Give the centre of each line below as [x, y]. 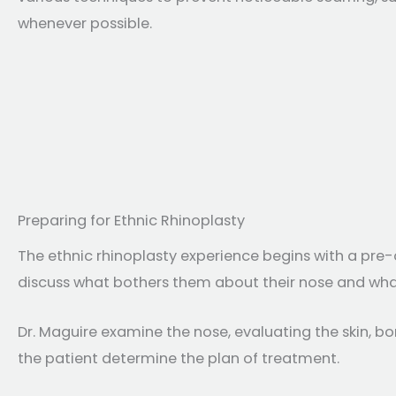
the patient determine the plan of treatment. [179, 359]
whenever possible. [85, 23]
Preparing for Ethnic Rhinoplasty [131, 220]
